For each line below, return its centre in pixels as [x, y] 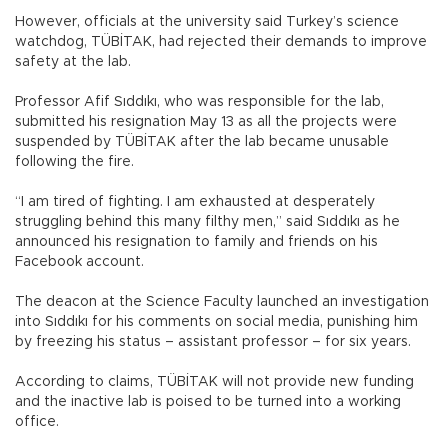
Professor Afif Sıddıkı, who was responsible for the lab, [199, 102]
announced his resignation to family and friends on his [196, 242]
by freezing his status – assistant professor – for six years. [213, 342]
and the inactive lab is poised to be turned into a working [208, 402]
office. [37, 422]
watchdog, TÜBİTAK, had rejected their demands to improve [221, 42]
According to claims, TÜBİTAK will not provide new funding [214, 382]
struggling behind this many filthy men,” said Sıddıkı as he [207, 222]
